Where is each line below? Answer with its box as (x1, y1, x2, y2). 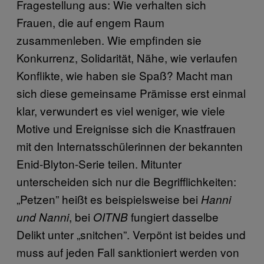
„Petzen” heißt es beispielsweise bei (16, 190, 201, 207)
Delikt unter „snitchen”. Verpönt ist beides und (16, 226, 246, 242)
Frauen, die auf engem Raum (16, 14, 164, 30)
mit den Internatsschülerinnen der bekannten (16, 137, 243, 154)
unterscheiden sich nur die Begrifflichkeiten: (16, 173, 236, 189)
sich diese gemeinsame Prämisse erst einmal (16, 84, 246, 101)
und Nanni (16, 209, 69, 225)
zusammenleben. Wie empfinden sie (16, 31, 202, 48)
